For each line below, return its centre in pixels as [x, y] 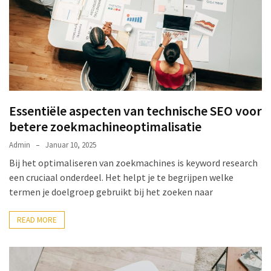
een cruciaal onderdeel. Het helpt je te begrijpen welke [121, 178]
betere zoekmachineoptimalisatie [105, 127]
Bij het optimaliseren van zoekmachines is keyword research [133, 163]
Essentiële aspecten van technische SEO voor [135, 111]
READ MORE [37, 220]
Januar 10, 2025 [71, 145]
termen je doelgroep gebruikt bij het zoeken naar [111, 192]
